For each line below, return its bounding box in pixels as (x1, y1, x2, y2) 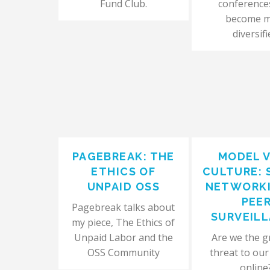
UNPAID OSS (87, 180, 160, 193)
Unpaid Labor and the (74, 231, 173, 244)
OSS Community (87, 246, 160, 259)
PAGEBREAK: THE (72, 150, 175, 163)
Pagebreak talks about (72, 201, 175, 214)
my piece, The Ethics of (72, 216, 175, 229)
